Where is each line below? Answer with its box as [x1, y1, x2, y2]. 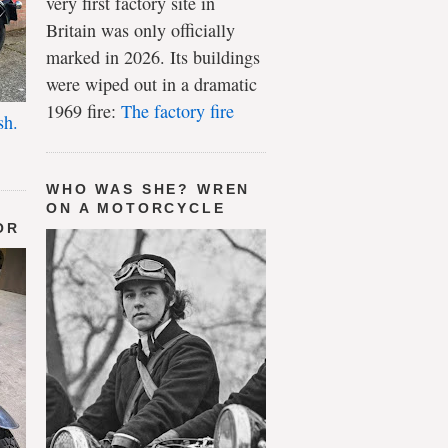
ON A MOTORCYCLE [46, 200, 226, 217]
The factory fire [121, 98, 234, 123]
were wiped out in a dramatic [46, 71, 257, 96]
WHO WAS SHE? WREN [46, 181, 251, 198]
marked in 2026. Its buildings [46, 44, 260, 69]
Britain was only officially [46, 17, 235, 42]
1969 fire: [46, 98, 121, 123]
